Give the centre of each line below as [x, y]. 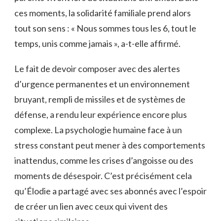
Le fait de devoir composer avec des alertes [97, 68]
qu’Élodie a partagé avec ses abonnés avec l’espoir [110, 191]
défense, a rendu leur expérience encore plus [101, 114]
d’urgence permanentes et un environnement [102, 84]
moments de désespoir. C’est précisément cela [103, 175]
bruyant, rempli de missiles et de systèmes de [100, 99]
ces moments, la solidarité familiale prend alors [103, 13]
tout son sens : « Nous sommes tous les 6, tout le [105, 28]
